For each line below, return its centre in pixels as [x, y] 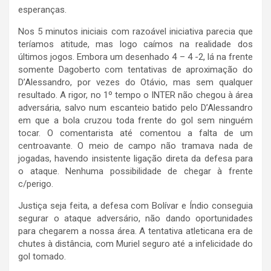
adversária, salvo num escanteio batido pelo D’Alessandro [135, 108]
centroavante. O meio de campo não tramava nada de [135, 146]
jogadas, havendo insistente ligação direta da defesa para [135, 159]
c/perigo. [36, 184]
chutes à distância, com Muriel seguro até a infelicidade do [135, 244]
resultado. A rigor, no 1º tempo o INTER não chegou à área [135, 95]
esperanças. [42, 10]
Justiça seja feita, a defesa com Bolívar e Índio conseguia [135, 206]
